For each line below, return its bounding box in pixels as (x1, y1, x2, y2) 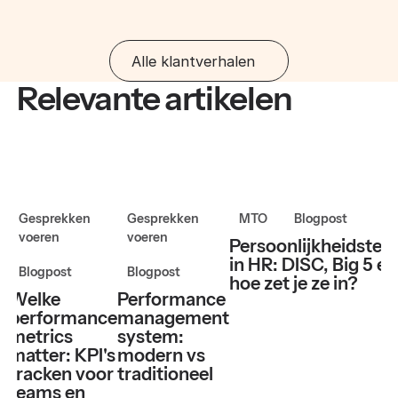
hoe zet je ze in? (228, 273, 358, 295)
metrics (8, 325, 73, 347)
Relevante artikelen (16, 78, 292, 119)
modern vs (116, 344, 205, 366)
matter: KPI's (8, 344, 115, 366)
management (116, 306, 229, 329)
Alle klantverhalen (131, 52, 256, 70)
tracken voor (8, 362, 114, 385)
